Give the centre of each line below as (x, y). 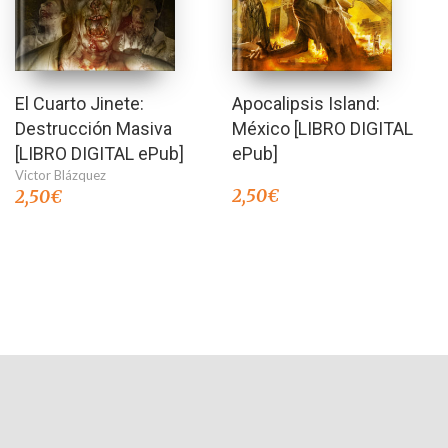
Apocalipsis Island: (306, 104)
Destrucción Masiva (93, 129)
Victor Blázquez (60, 175)
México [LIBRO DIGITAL (323, 129)
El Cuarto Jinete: (79, 104)
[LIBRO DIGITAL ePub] (99, 154)
